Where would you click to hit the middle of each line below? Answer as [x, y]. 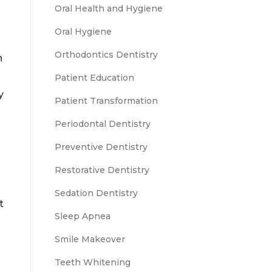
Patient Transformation [106, 101]
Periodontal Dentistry [103, 124]
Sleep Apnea [83, 216]
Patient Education [94, 78]
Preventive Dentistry [101, 147]
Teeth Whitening [93, 262]
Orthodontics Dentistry [106, 55]
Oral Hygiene [83, 32]
